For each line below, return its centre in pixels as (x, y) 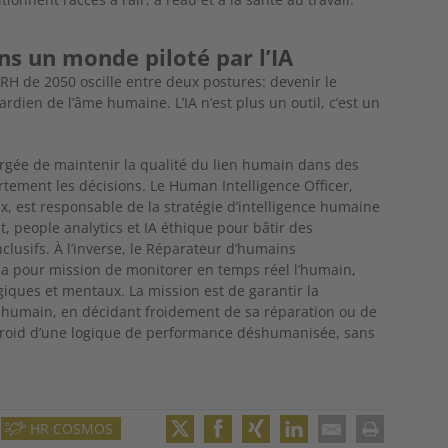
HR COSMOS (72, 429)
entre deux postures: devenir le (232, 81)
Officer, (329, 185)
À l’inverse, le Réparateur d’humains (175, 248)
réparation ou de (321, 311)
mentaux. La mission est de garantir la (191, 290)
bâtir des (283, 227)
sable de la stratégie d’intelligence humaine (234, 206)
